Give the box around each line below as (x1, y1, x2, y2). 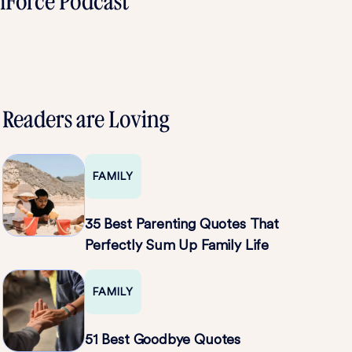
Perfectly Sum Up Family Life (85, 236, 269, 253)
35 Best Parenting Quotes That (85, 215, 279, 232)
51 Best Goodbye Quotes (85, 331, 241, 347)
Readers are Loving (2, 105, 169, 134)
